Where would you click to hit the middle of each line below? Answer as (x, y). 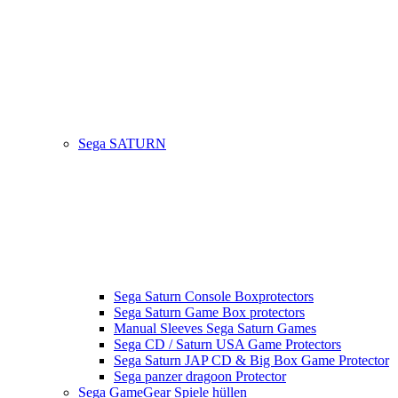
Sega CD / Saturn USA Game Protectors (227, 345)
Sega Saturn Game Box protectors (209, 313)
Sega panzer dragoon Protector (200, 377)
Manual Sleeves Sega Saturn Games (215, 329)
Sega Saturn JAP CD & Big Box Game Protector (251, 361)
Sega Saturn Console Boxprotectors (214, 297)
